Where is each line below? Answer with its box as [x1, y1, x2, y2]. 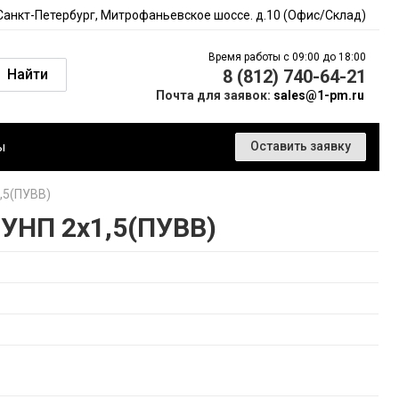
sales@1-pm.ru [273, 88, 364, 102]
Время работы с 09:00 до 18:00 [208, 51, 366, 63]
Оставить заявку [250, 139, 351, 153]
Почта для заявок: [156, 88, 273, 102]
